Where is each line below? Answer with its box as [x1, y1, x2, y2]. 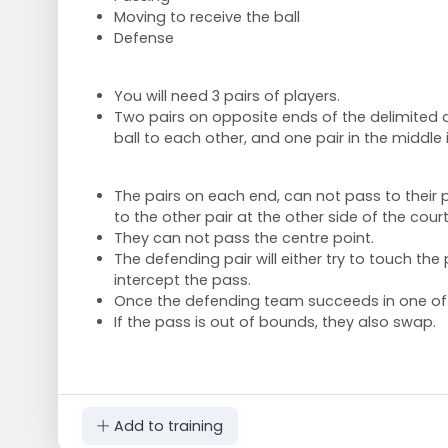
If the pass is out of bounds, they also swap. [113, 311, 436, 332]
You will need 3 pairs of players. [113, 85, 340, 106]
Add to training [109, 416, 223, 437]
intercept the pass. [113, 269, 251, 290]
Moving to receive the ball [113, 6, 300, 27]
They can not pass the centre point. [113, 227, 378, 248]
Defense [113, 27, 174, 48]
